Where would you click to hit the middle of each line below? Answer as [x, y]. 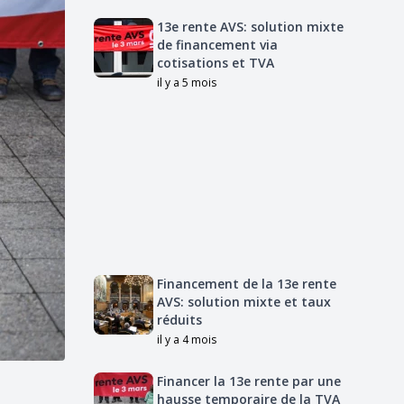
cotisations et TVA [216, 63]
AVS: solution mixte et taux [244, 302]
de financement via [217, 45]
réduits [179, 320]
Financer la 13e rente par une [249, 381]
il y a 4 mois [187, 340]
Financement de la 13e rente [247, 284]
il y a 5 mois [187, 83]
